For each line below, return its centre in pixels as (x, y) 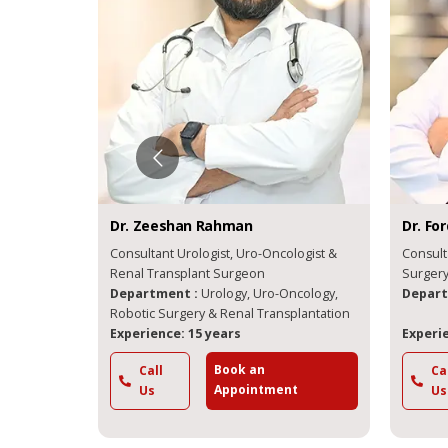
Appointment (239, 389)
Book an (223, 369)
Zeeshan (146, 225)
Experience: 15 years (159, 333)
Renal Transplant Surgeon (171, 273)
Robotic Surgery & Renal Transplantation (213, 313)
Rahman (208, 225)
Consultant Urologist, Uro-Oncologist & (207, 253)
